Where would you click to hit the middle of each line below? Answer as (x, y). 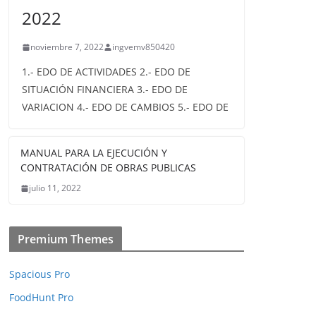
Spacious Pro (39, 274)
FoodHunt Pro (41, 297)
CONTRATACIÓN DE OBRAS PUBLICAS (108, 168)
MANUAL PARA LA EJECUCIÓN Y (94, 153)
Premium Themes (66, 239)
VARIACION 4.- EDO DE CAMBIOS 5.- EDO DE (125, 107)
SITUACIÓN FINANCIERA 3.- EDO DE (105, 89)
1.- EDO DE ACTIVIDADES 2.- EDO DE (106, 72)
